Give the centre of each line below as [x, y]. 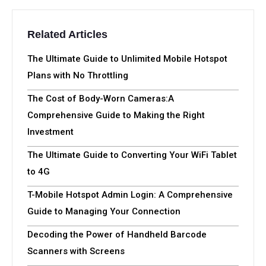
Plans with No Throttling [78, 76]
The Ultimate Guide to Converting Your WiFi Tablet [132, 155]
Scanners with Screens [76, 251]
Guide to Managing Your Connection [104, 212]
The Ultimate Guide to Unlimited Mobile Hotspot [127, 59]
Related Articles [67, 35]
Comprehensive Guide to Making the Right [116, 115]
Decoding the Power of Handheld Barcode [117, 235]
